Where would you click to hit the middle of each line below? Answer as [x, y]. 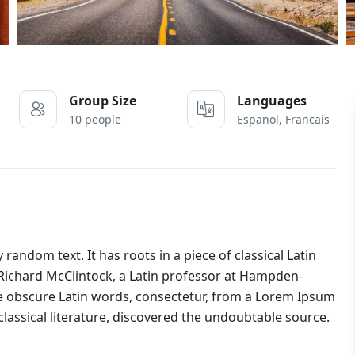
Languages [271, 101]
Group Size [102, 101]
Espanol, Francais [283, 119]
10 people [95, 119]
